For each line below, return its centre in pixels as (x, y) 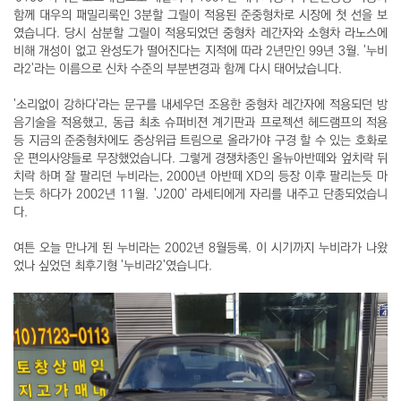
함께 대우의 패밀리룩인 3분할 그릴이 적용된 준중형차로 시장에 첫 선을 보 (200, 15)
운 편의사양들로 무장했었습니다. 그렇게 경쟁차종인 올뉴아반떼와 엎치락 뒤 (200, 158)
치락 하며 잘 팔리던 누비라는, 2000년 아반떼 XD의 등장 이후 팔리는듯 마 (200, 176)
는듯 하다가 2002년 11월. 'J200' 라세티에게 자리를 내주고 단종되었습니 (200, 194)
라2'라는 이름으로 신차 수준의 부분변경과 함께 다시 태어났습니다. (178, 68)
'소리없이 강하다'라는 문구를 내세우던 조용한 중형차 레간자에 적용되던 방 (200, 104)
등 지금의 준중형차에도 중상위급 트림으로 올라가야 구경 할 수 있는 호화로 (200, 140)
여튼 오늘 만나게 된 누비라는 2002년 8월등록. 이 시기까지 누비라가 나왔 (200, 247)
